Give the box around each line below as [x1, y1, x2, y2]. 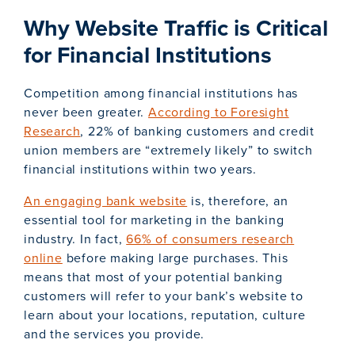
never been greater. [24, 103, 149, 122]
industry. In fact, [24, 230, 127, 249]
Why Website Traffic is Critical [24, 11, 328, 45]
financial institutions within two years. [24, 160, 257, 179]
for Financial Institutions [24, 38, 272, 72]
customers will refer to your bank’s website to [24, 287, 303, 306]
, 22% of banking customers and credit [80, 122, 315, 141]
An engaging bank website [24, 192, 188, 211]
